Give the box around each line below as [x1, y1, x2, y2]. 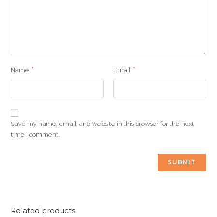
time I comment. [11, 131, 61, 138]
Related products [11, 206, 76, 215]
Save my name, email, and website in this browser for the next [11, 120, 195, 127]
